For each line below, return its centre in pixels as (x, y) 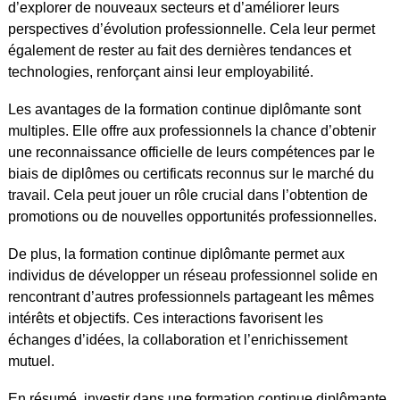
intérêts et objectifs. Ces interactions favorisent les (165, 318)
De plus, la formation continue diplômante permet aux (176, 254)
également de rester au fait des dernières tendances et (179, 50)
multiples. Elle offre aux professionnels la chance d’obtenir (192, 130)
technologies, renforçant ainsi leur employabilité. (160, 71)
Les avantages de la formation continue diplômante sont (184, 109)
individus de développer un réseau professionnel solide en (192, 275)
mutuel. (31, 361)
